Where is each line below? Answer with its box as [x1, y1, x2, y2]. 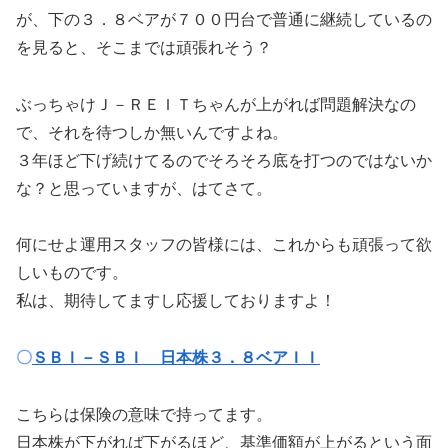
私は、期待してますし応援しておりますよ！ [16, 292, 336, 310]
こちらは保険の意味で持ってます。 [16, 406, 272, 424]
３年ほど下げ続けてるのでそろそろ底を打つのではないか [16, 151, 432, 169]
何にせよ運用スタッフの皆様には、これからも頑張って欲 [16, 236, 432, 254]
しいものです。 [16, 264, 128, 282]
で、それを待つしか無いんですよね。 [16, 123, 288, 141]
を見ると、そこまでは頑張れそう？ [16, 38, 272, 56]
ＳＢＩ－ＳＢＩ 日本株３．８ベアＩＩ [32, 349, 320, 367]
